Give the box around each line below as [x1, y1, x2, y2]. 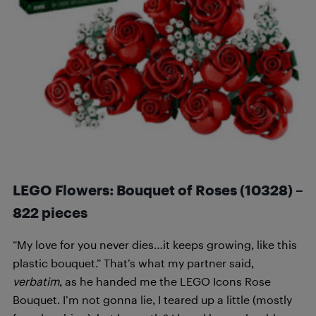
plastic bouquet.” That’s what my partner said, [13, 255, 254, 269]
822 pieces [13, 203, 87, 221]
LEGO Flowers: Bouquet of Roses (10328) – [13, 181, 303, 198]
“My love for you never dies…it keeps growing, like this [13, 237, 297, 251]
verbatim [13, 274, 59, 288]
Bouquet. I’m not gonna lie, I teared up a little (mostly [13, 292, 292, 306]
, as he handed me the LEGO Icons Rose [59, 274, 271, 288]
